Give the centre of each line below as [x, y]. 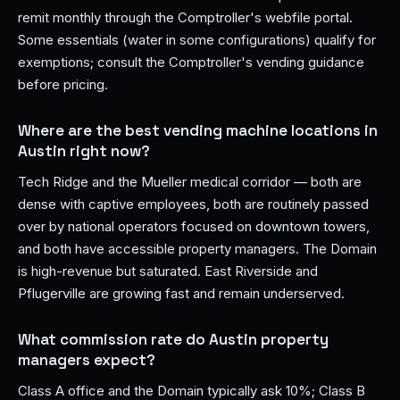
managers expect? [87, 360]
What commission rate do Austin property [173, 339]
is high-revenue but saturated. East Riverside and [168, 271]
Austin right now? [84, 151]
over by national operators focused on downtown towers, [194, 226]
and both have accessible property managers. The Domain [197, 249]
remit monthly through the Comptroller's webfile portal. [185, 17]
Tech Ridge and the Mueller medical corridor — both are [190, 182]
